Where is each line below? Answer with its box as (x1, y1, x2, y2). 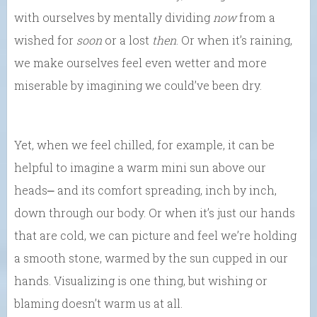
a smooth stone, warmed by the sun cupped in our (14, 250, 288, 265)
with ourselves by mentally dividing (14, 9, 213, 25)
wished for (14, 32, 76, 47)
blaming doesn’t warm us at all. (14, 295, 183, 311)
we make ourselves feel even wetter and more (14, 54, 267, 70)
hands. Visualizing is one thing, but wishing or (14, 272, 267, 288)
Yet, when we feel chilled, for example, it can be (14, 137, 275, 152)
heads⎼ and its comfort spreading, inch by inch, (14, 182, 277, 197)
